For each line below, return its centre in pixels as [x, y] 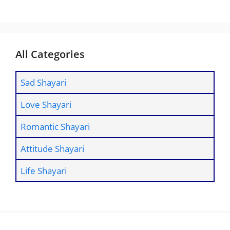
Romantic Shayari [55, 126]
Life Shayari [44, 170]
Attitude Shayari [52, 148]
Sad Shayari [43, 82]
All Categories [50, 54]
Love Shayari [46, 104]
